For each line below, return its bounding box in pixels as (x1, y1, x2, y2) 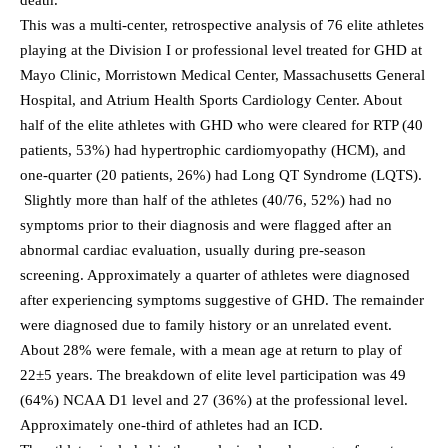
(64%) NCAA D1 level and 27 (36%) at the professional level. (20, 391, 408, 408)
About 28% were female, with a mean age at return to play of (20, 341, 402, 358)
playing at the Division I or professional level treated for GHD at (20, 41, 422, 58)
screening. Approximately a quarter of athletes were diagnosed (20, 266, 410, 283)
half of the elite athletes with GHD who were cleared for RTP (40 (20, 116, 423, 133)
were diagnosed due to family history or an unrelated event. (20, 316, 392, 333)
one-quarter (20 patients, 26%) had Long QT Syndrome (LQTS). (20, 166, 422, 183)
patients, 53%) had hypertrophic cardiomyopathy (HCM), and (20, 141, 406, 158)
